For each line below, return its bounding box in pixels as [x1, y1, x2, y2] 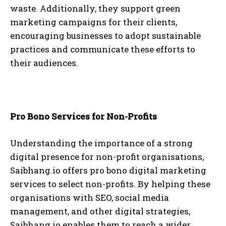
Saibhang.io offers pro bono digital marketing [10, 164, 206, 177]
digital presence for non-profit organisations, [10, 151, 204, 163]
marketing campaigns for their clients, [10, 16, 177, 28]
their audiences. [10, 57, 78, 69]
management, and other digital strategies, [10, 205, 190, 217]
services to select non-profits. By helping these [10, 178, 210, 190]
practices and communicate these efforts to [10, 43, 195, 55]
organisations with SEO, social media [10, 192, 169, 204]
